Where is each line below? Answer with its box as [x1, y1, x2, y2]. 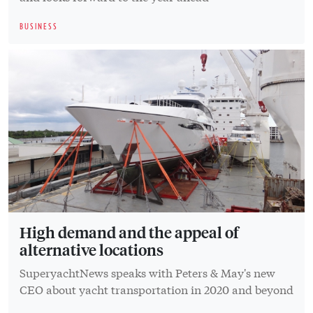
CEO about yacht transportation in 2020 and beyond [20, 280, 293, 297]
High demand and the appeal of [20, 221, 239, 242]
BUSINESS [20, 22, 58, 31]
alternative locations [20, 239, 163, 259]
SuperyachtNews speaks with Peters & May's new [20, 263, 275, 280]
